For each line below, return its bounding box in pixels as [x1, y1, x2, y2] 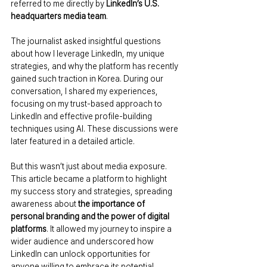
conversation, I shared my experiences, [11, 86, 160, 96]
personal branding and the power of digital [11, 211, 171, 221]
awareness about [11, 198, 78, 209]
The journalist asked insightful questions [11, 36, 163, 46]
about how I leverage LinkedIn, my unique [11, 48, 166, 58]
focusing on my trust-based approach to [11, 98, 164, 108]
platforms [11, 223, 46, 234]
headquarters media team [11, 11, 106, 21]
